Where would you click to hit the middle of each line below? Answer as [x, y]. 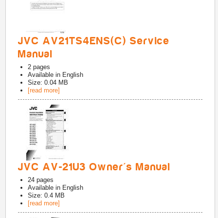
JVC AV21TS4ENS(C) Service [94, 41]
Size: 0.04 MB [48, 82]
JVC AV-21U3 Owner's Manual [95, 167]
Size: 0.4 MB [46, 195]
